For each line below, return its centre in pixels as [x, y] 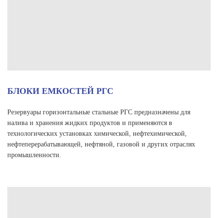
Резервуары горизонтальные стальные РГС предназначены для [99, 112]
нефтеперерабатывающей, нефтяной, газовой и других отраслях [101, 144]
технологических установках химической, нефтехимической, [97, 133]
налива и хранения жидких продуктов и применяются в [90, 123]
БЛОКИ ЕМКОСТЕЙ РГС [60, 91]
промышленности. [34, 155]
